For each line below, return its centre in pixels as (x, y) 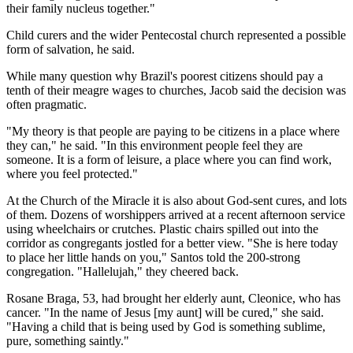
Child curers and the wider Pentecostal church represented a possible (176, 35)
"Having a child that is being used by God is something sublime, (166, 327)
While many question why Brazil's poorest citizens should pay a (165, 76)
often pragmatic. (46, 105)
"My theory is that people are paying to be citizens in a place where (173, 132)
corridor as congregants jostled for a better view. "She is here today (172, 243)
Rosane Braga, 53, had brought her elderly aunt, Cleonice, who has (173, 299)
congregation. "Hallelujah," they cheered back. (123, 272)
